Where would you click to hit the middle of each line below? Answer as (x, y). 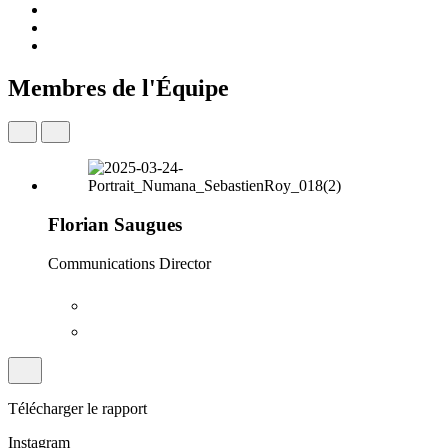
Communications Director (129, 263)
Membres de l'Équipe (118, 87)
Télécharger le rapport (77, 408)
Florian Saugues (115, 225)
